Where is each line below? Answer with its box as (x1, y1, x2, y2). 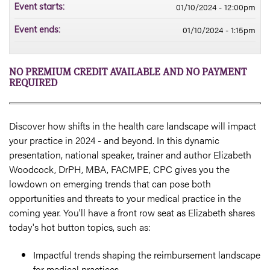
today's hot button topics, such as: (9, 219, 151, 234)
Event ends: (14, 24, 63, 35)
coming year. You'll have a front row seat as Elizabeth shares (9, 205, 255, 219)
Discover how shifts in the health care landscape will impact (9, 118, 256, 133)
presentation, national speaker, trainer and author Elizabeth (9, 147, 251, 162)
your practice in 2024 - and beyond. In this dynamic (9, 133, 219, 147)
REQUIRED (9, 75, 57, 89)
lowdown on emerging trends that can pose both (9, 176, 211, 190)
